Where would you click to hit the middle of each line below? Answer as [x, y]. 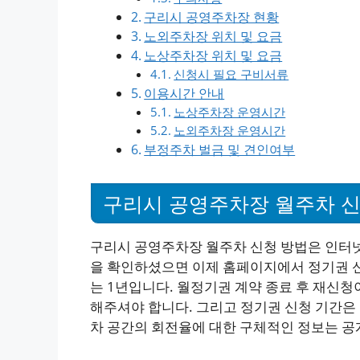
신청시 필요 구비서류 [231, 74]
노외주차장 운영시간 [230, 130]
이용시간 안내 [184, 93]
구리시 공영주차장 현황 [212, 16]
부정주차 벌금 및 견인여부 [220, 149]
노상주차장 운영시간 [230, 111]
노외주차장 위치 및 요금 [213, 36]
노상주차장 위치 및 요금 [213, 55]
